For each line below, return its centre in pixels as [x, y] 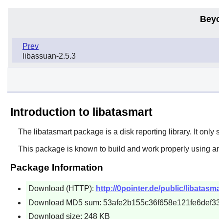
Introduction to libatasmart [81, 112]
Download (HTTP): [62, 188]
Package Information [56, 167]
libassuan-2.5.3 [49, 56]
